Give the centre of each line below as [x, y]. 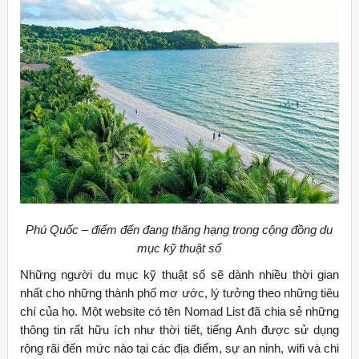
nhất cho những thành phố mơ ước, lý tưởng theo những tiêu [179, 292]
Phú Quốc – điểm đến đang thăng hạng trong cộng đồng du [179, 229]
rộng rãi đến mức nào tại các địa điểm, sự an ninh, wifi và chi [179, 348]
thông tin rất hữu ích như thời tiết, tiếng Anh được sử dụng [179, 329]
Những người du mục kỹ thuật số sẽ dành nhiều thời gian [179, 274]
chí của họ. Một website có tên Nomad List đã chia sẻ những [179, 311]
